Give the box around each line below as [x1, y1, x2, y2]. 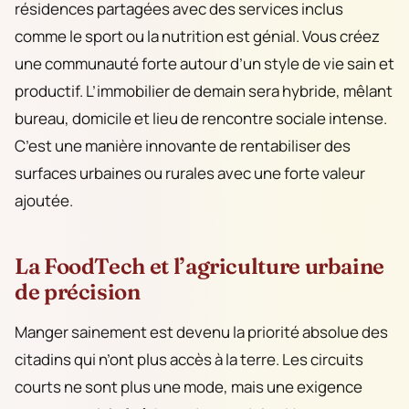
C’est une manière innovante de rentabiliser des [15, 135, 351, 157]
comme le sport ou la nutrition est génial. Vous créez [15, 26, 380, 47]
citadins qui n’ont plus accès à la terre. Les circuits [15, 348, 363, 370]
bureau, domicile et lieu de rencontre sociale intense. [15, 108, 387, 130]
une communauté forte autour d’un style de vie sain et [15, 53, 394, 75]
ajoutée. [15, 190, 73, 212]
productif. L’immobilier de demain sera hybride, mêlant [15, 80, 393, 102]
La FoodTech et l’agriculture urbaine [15, 253, 385, 280]
